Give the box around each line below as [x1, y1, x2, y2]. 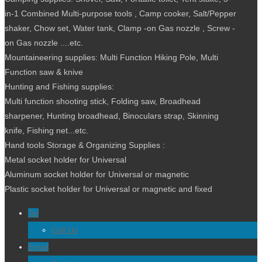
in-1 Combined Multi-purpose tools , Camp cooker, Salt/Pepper [5, 8, 236, 18]
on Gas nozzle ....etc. [5, 37, 83, 47]
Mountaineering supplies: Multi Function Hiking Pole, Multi [5, 52, 218, 62]
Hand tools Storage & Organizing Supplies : [5, 140, 165, 150]
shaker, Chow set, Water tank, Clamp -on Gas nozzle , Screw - [5, 23, 235, 33]
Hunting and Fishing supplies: [5, 81, 114, 91]
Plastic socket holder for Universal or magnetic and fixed [5, 184, 212, 194]
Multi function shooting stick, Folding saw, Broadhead [5, 96, 201, 106]
